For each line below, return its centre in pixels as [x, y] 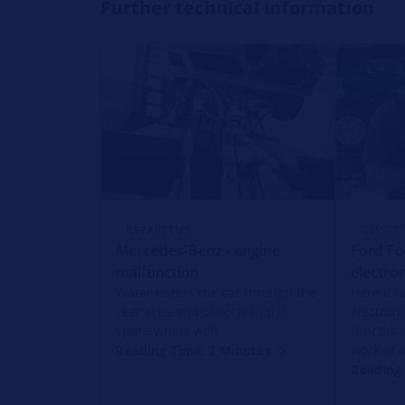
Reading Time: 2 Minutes [193, 350]
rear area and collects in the [202, 311]
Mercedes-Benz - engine [198, 250]
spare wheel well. [169, 330]
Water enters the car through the [217, 292]
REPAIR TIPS [159, 230]
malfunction [158, 272]
